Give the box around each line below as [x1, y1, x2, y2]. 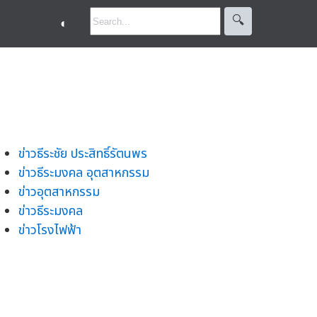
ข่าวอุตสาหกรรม [18, 182, 100, 202]
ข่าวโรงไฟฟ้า [18, 220, 81, 240]
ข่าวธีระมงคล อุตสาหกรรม [18, 163, 149, 183]
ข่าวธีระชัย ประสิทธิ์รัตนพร [18, 144, 147, 163]
